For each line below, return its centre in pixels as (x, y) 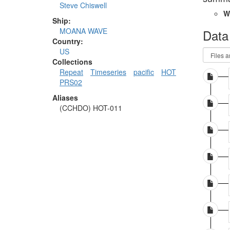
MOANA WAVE (83, 31)
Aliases (65, 98)
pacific (144, 72)
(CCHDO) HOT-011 (91, 108)
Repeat (71, 72)
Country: (68, 41)
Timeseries (108, 72)
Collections (72, 62)
